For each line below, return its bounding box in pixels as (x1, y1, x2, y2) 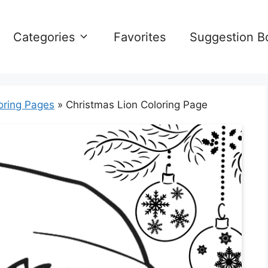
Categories (13, 29, 75, 44)
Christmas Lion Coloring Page (66, 99, 208, 111)
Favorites (114, 29, 166, 44)
